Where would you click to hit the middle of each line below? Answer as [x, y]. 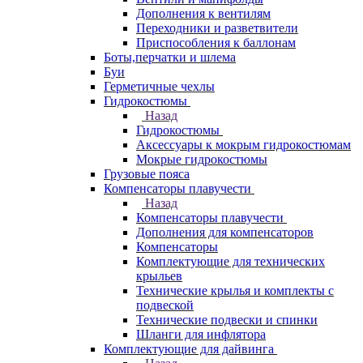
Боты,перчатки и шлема [170, 57]
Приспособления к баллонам [216, 43]
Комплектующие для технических [231, 261]
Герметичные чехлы [159, 86]
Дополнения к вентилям [203, 13]
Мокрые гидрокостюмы [202, 159]
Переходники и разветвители [217, 28]
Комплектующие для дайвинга [189, 349]
